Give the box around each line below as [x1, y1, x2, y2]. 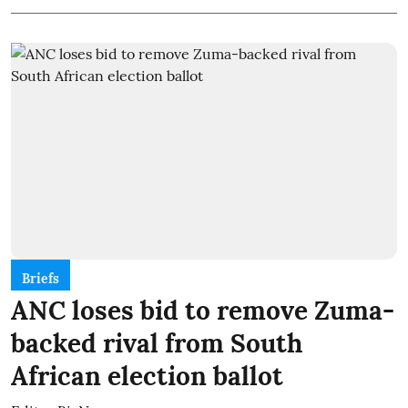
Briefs [22, 270, 59, 288]
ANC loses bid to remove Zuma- [11, 294, 394, 328]
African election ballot [11, 360, 283, 393]
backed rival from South [11, 327, 302, 361]
